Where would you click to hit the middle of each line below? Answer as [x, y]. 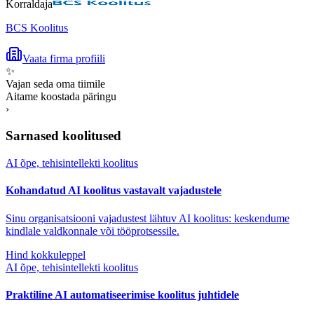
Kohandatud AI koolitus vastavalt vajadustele [114, 191]
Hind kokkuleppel [46, 254]
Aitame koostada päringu [61, 96]
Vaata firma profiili [64, 58]
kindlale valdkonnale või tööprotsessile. [93, 231]
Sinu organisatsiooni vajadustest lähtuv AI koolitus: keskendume [148, 218]
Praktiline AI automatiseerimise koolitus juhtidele [122, 294]
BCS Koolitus [37, 27]
